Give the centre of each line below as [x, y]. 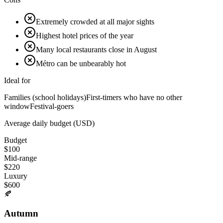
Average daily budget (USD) [49, 123]
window [17, 106]
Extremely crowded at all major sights [95, 21]
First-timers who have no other [134, 97]
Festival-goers [52, 106]
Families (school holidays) [45, 97]
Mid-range [20, 158]
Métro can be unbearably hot [81, 63]
